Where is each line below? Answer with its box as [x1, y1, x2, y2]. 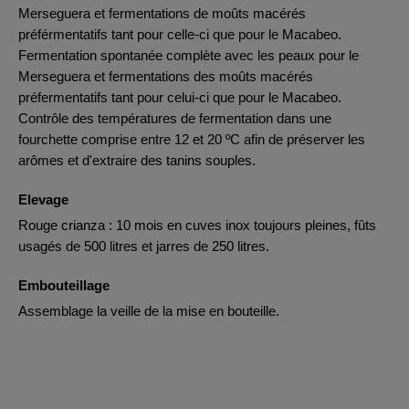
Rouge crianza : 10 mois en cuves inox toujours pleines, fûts [18, 217, 376, 233]
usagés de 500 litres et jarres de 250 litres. [18, 238, 269, 254]
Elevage [18, 192, 68, 207]
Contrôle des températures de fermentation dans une [18, 110, 331, 126]
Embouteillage [18, 278, 110, 293]
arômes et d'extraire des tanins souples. [18, 152, 256, 168]
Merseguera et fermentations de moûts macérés [18, 5, 306, 21]
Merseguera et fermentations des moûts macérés [18, 68, 313, 84]
